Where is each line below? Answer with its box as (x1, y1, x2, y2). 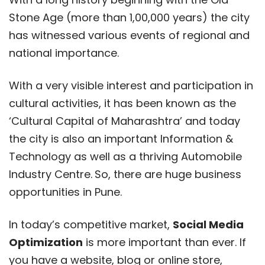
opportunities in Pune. (9, 184, 122, 199)
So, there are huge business (95, 166, 241, 182)
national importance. (9, 45, 119, 60)
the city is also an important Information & (9, 131, 233, 146)
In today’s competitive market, (9, 216, 173, 232)
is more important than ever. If (83, 234, 246, 250)
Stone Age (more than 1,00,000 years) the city (9, 9, 250, 25)
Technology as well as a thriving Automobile (9, 148, 242, 164)
